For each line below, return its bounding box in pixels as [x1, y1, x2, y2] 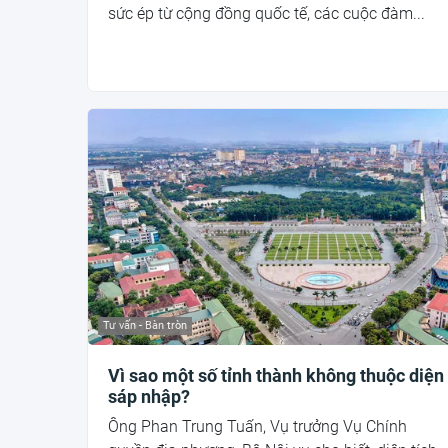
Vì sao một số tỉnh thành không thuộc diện [108, 364, 444, 386]
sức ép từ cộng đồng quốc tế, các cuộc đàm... [108, 4, 425, 24]
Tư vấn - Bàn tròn [103, 318, 187, 332]
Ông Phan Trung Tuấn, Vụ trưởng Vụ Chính [108, 416, 407, 436]
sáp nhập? [108, 385, 190, 407]
